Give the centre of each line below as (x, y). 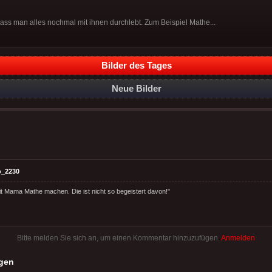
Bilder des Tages (137, 65)
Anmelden (238, 238)
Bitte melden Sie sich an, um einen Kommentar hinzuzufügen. (119, 238)
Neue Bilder (137, 88)
